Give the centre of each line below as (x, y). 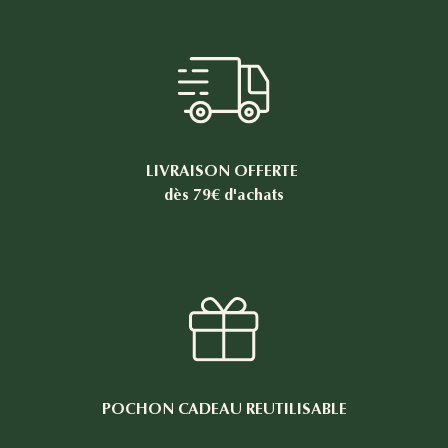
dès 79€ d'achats (224, 195)
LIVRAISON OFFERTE (224, 171)
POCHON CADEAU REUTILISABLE (224, 409)
